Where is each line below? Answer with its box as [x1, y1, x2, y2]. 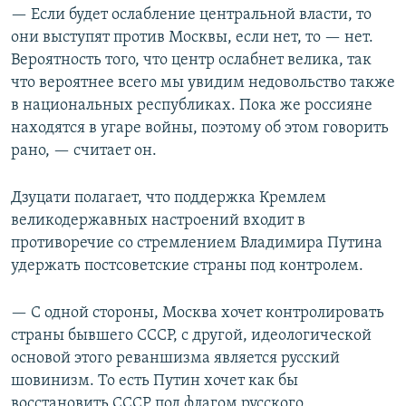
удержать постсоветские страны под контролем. [11, 256, 363, 275]
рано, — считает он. [11, 141, 157, 159]
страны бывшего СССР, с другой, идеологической [11, 326, 372, 344]
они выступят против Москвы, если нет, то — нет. [11, 28, 373, 46]
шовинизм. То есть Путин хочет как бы [11, 372, 298, 390]
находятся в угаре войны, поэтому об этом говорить [11, 119, 389, 137]
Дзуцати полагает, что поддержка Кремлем [11, 188, 326, 207]
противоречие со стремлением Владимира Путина [11, 234, 382, 252]
